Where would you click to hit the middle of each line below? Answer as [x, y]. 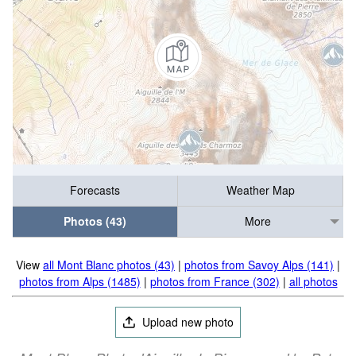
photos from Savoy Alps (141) [259, 265]
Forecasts [95, 190]
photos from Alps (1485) [79, 281]
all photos [313, 281]
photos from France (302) [215, 281]
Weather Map [260, 190]
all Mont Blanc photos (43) [109, 265]
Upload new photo [187, 322]
